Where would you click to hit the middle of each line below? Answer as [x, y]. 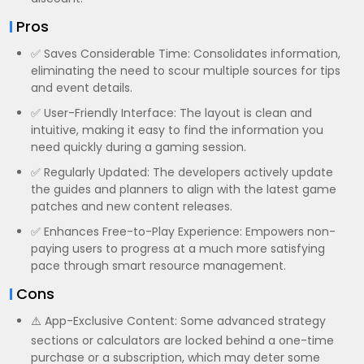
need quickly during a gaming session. [139, 147]
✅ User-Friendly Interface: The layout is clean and [171, 113]
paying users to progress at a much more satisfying [178, 249]
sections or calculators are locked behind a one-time [182, 340]
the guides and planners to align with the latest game [184, 189]
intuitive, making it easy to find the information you [177, 130]
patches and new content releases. [132, 206]
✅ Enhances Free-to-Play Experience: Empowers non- [183, 232]
